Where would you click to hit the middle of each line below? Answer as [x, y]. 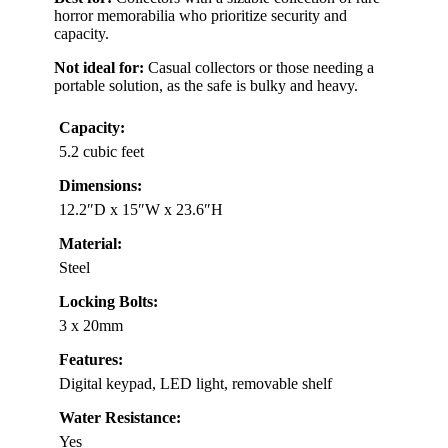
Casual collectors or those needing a [259, 67]
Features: [91, 359]
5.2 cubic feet [101, 151]
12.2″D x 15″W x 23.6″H [141, 209]
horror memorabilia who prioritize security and [200, 15]
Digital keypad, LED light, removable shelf [195, 383]
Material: [90, 243]
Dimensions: [100, 185]
